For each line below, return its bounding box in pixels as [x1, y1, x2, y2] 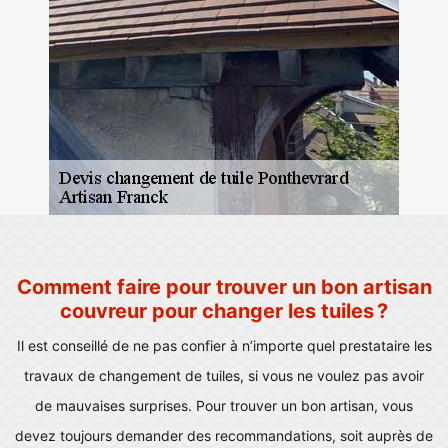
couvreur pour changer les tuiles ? [60, 299, 388, 323]
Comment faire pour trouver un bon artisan [16, 275, 432, 299]
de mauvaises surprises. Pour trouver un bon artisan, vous [35, 397, 413, 414]
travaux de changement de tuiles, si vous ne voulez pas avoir [24, 367, 424, 384]
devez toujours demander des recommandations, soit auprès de [15, 427, 433, 444]
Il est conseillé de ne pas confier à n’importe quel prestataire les [16, 337, 432, 354]
